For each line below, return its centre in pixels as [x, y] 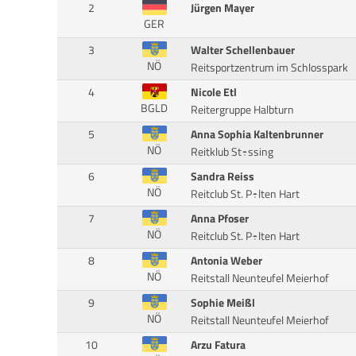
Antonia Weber [226, 260]
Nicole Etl [213, 92]
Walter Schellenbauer [242, 50]
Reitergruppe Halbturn [242, 109]
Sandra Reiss [222, 176]
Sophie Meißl [222, 302]
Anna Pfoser [219, 218]
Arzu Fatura [218, 344]
